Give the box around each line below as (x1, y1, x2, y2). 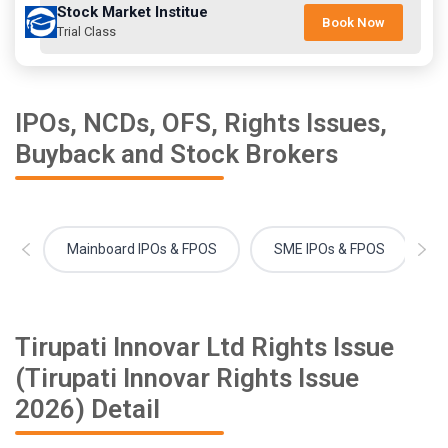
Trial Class (57, 24, 116, 40)
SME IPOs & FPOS (273, 241, 385, 258)
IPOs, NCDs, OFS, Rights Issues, (15, 108, 387, 139)
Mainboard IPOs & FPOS (66, 241, 217, 258)
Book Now (322, 14, 385, 30)
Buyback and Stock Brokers (15, 139, 338, 170)
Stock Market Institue (57, 3, 208, 22)
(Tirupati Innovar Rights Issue (15, 363, 359, 394)
